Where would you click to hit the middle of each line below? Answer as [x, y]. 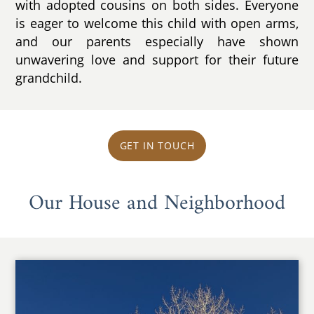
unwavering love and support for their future [157, 59]
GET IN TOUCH [157, 146]
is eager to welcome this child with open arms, [157, 23]
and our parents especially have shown [157, 41]
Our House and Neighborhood [157, 203]
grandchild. [49, 77]
